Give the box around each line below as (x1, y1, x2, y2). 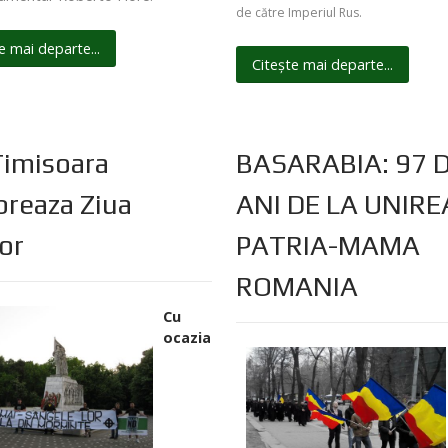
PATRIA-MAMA (236, 229, 421, 262)
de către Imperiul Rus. (236, 4, 363, 22)
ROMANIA (236, 270, 359, 303)
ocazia (162, 328, 211, 348)
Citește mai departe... (252, 55, 394, 75)
